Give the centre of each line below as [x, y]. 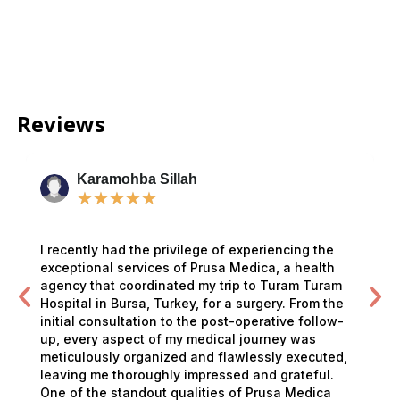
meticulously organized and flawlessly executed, [194, 357]
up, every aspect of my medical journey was [179, 339]
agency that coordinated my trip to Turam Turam [192, 286]
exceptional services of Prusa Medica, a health [188, 268]
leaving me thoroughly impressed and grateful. [187, 375]
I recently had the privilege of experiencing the [187, 250]
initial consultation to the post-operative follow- [192, 321]
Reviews [61, 124]
